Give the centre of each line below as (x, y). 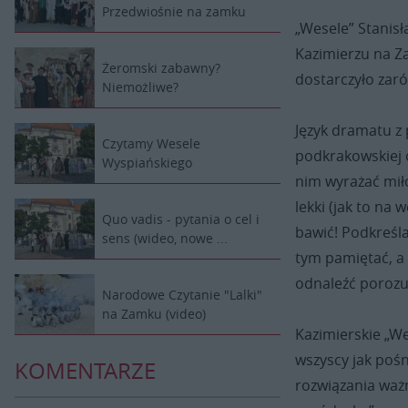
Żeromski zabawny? (161, 68)
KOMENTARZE (85, 371)
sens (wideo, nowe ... (165, 239)
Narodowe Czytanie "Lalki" (182, 295)
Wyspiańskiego (147, 163)
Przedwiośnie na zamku (174, 12)
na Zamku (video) (154, 314)
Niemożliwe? (140, 87)
